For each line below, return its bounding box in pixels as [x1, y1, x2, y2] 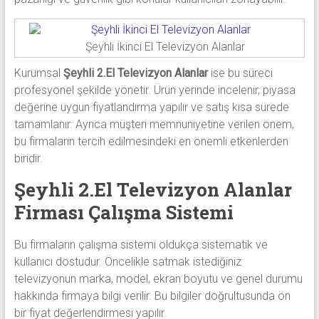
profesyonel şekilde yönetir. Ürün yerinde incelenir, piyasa [14, 83, 296, 97]
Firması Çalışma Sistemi [14, 199, 234, 224]
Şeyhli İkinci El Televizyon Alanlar [85, 39, 246, 53]
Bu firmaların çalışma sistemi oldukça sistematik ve [14, 237, 268, 251]
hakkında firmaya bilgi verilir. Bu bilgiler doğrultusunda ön [14, 288, 291, 303]
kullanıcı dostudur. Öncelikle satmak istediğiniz [14, 254, 241, 268]
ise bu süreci [207, 66, 273, 80]
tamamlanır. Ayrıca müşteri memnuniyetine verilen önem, [14, 117, 294, 131]
